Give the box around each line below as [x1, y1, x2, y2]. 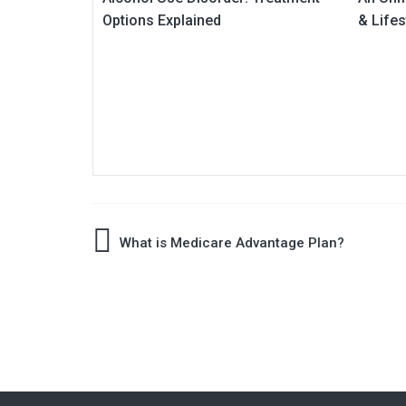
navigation [92, 275, 217, 308]
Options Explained [102, 12, 221, 29]
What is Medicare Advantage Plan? [120, 235, 344, 252]
